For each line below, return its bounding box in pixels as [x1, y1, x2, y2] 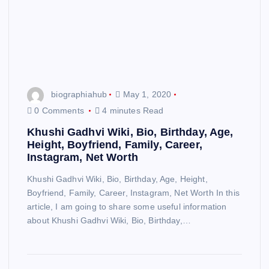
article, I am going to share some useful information [27, 201, 227, 211]
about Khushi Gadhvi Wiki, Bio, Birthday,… [27, 215, 191, 225]
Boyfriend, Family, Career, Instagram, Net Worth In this [27, 187, 240, 198]
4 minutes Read [100, 105, 164, 115]
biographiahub [51, 89, 107, 100]
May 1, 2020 [120, 89, 172, 100]
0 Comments [32, 105, 86, 115]
